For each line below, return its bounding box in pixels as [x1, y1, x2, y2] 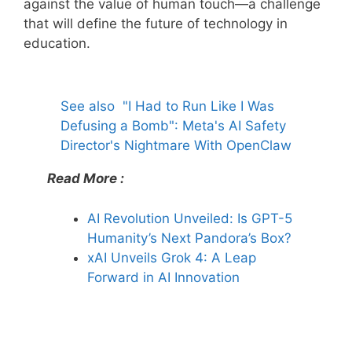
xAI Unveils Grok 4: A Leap [87, 249, 256, 266]
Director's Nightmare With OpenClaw [60, 137, 291, 154]
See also [60, 98, 115, 115]
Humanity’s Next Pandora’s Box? [87, 229, 291, 246]
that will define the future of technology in [24, 15, 288, 31]
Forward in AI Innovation [87, 269, 240, 285]
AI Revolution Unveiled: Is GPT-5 [87, 210, 292, 226]
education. [24, 35, 90, 51]
